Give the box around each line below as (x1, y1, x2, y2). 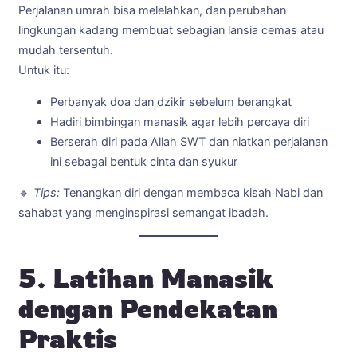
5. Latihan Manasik (18, 261, 273, 294)
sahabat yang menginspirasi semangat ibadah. (18, 206, 269, 221)
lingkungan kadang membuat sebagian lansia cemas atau (18, 23, 324, 38)
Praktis (18, 321, 117, 355)
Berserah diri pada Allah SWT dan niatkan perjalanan (50, 134, 328, 149)
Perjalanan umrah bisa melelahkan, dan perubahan (18, 3, 286, 18)
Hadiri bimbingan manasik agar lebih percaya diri (50, 114, 309, 129)
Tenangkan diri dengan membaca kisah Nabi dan (60, 186, 323, 201)
